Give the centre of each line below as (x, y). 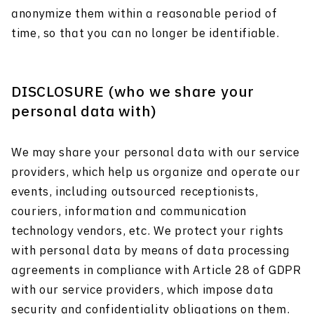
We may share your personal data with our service (156, 153)
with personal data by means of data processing (151, 251)
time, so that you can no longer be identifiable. (145, 34)
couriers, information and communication (129, 212)
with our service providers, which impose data (143, 291)
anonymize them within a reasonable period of (144, 14)
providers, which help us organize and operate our (156, 173)
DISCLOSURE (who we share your (133, 93)
